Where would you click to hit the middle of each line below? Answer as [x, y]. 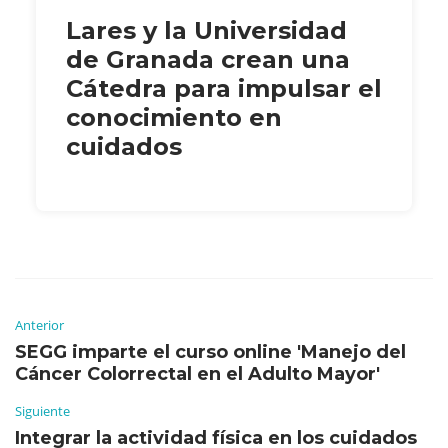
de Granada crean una [208, 59]
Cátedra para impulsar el [224, 88]
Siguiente [42, 410]
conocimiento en [174, 117]
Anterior [39, 324]
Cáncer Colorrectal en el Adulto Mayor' [197, 373]
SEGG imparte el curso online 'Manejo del [210, 351]
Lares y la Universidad [206, 30]
